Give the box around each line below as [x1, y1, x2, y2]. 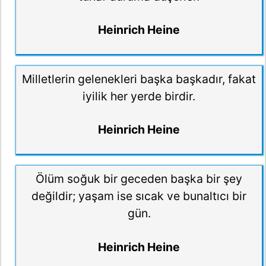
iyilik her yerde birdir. [83, 88, 195, 103]
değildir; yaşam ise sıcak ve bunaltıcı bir [31, 189, 246, 204]
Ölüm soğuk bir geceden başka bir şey [36, 172, 242, 186]
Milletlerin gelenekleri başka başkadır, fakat [22, 71, 256, 86]
